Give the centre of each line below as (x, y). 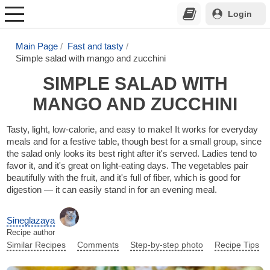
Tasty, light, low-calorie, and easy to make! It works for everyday (133, 129)
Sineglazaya (31, 220)
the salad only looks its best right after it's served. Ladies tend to (132, 153)
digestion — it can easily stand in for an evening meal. (112, 189)
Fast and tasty (95, 46)
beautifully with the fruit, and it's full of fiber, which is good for (124, 177)
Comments (98, 244)
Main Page (37, 46)
